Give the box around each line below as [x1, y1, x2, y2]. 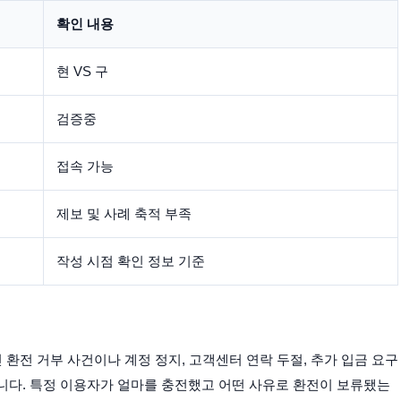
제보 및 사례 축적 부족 [56, 206, 192, 221]
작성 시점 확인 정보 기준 [56, 253, 205, 269]
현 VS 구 [56, 64, 108, 79]
